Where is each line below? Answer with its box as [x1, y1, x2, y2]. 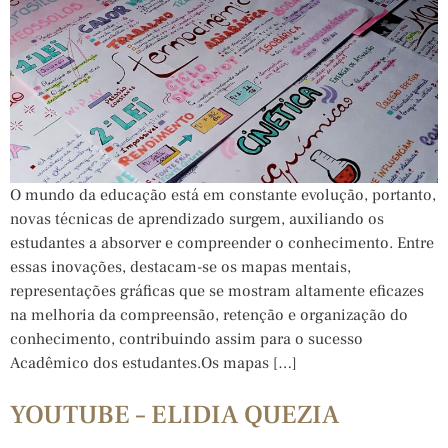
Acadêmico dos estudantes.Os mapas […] [10, 352, 297, 373]
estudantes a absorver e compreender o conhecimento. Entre [10, 232, 434, 253]
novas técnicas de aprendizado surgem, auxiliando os [10, 208, 384, 229]
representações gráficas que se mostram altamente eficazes [10, 280, 424, 301]
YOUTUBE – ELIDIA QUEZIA [10, 397, 339, 432]
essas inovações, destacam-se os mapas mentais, [10, 256, 351, 277]
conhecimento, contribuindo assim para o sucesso [10, 328, 363, 349]
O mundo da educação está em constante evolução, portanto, [10, 184, 436, 205]
